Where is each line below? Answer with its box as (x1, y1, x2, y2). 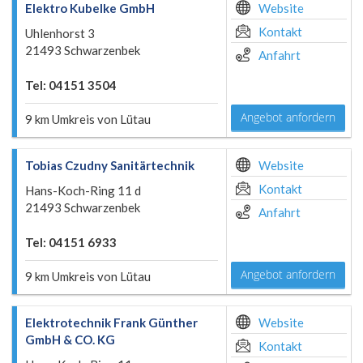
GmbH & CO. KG (25, 332, 115, 347)
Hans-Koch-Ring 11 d (25, 183, 141, 198)
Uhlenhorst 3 (25, 26, 95, 41)
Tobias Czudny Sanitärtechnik (25, 158, 194, 173)
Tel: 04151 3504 (25, 78, 117, 92)
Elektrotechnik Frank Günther (25, 315, 198, 330)
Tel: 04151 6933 (25, 235, 117, 250)
